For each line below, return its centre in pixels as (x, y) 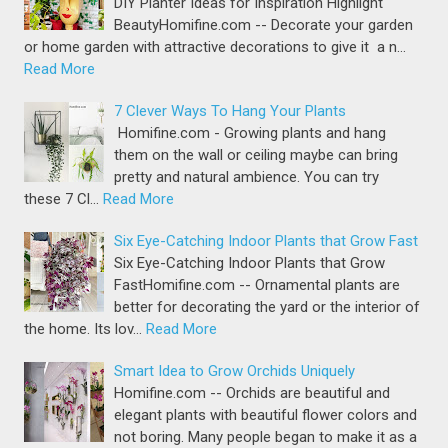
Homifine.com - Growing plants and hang (250, 133)
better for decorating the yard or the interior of (267, 307)
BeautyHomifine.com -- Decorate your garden (264, 25)
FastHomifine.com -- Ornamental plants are (257, 285)
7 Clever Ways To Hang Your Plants (230, 111)
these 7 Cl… (62, 199)
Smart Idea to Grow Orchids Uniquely (235, 371)
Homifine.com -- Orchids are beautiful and (252, 393)
